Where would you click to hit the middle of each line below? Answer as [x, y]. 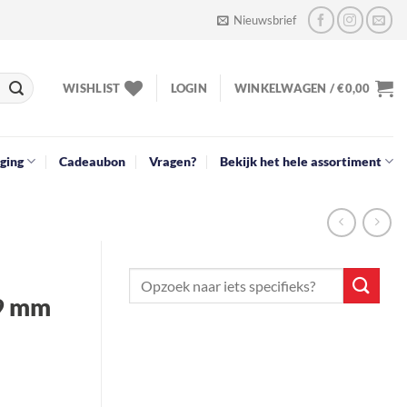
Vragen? [172, 161]
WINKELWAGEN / [286, 88]
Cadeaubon [92, 161]
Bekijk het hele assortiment [300, 161]
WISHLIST [92, 88]
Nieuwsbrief [265, 20]
